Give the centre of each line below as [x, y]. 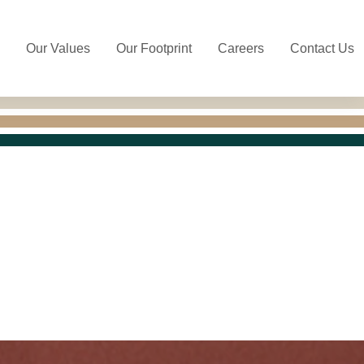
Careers [241, 49]
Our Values [58, 49]
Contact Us [322, 49]
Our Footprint [154, 49]
